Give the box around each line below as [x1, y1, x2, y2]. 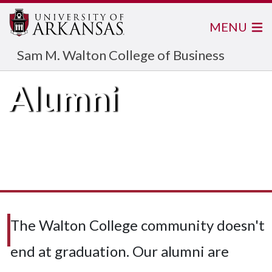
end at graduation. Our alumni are [10, 242, 229, 260]
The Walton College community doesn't [10, 216, 265, 234]
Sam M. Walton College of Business [17, 47, 225, 63]
